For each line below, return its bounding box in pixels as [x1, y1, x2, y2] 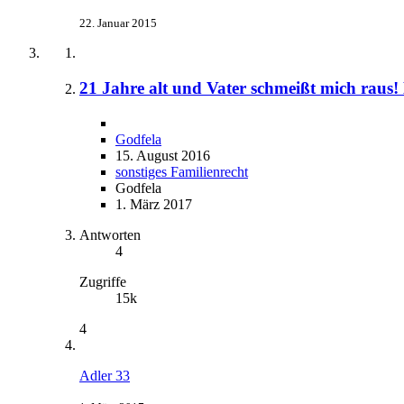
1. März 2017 [115, 196, 192, 212]
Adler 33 [79, 367, 130, 383]
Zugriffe [79, 273, 126, 289]
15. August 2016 [115, 147, 210, 163]
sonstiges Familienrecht [115, 163, 248, 179]
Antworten [79, 226, 141, 243]
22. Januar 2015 [79, 16, 157, 31]
